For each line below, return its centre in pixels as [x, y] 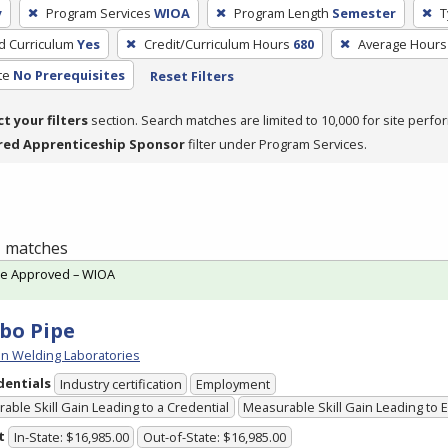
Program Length [281, 12]
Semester [363, 12]
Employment [233, 384]
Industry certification [120, 384]
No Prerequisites [68, 74]
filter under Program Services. [276, 143]
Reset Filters [191, 76]
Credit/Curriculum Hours [216, 43]
